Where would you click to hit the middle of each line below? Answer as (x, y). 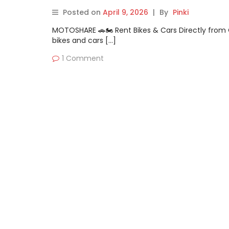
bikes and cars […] (84, 40)
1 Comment (83, 58)
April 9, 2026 (125, 12)
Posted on (83, 12)
